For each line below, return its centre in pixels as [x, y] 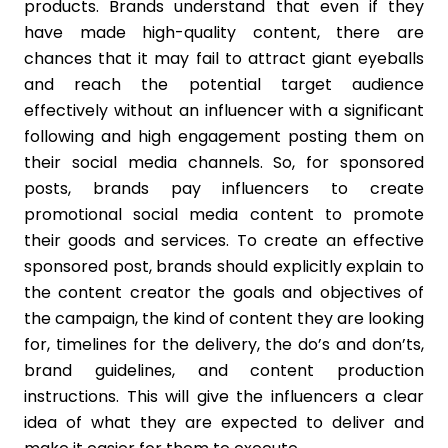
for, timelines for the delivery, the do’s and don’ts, [224, 344]
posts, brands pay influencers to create [224, 188]
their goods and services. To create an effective [224, 240]
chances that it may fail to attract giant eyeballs [224, 58]
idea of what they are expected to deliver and [224, 422]
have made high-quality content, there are [224, 32]
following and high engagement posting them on [224, 136]
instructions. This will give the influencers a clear [224, 396]
